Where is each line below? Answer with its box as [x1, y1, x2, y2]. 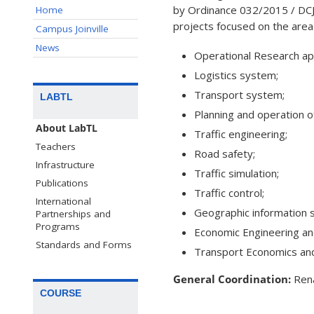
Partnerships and [36, 207, 111, 221]
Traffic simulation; [194, 166, 279, 181]
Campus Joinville [36, 22, 109, 35]
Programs [36, 220, 80, 233]
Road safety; [194, 146, 255, 161]
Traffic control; [194, 186, 264, 200]
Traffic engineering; [194, 127, 287, 142]
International [36, 195, 91, 208]
